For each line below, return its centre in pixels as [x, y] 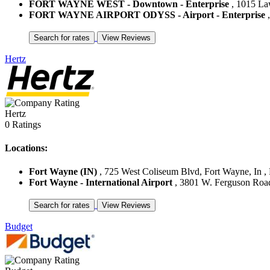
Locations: [26, 148]
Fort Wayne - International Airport [101, 183]
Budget [19, 227]
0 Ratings [23, 124]
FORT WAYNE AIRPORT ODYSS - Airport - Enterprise [147, 14]
